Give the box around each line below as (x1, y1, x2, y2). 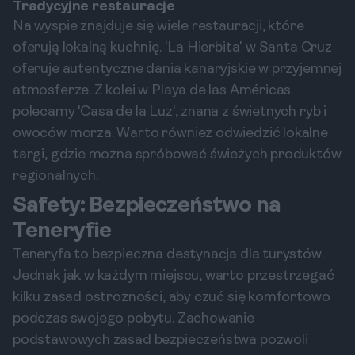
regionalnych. (13, 169, 98, 184)
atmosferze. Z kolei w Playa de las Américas (13, 83, 292, 98)
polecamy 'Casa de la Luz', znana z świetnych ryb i (13, 105, 327, 120)
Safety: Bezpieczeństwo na (13, 195, 281, 217)
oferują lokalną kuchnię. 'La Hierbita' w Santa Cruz (13, 40, 332, 55)
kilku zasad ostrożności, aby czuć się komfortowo (13, 290, 330, 305)
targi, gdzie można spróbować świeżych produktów (13, 147, 342, 162)
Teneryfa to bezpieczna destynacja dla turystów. (13, 247, 324, 262)
